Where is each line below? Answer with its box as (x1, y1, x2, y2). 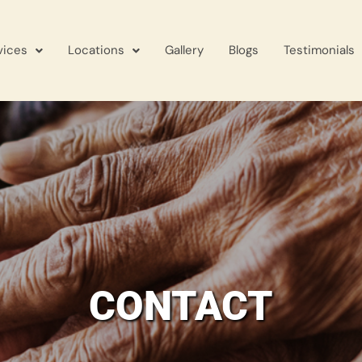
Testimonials (283, 42, 355, 58)
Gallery (164, 42, 204, 58)
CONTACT (89, 283, 273, 330)
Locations (67, 42, 124, 58)
